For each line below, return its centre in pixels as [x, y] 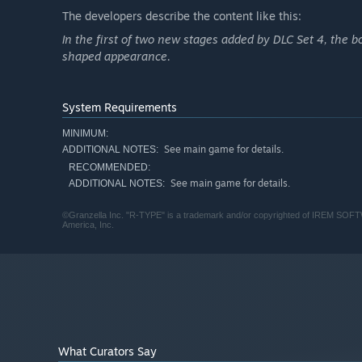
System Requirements [120, 107]
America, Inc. [88, 225]
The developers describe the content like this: [182, 16]
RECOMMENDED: [109, 168]
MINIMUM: [85, 134]
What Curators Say [107, 351]
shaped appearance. [116, 57]
